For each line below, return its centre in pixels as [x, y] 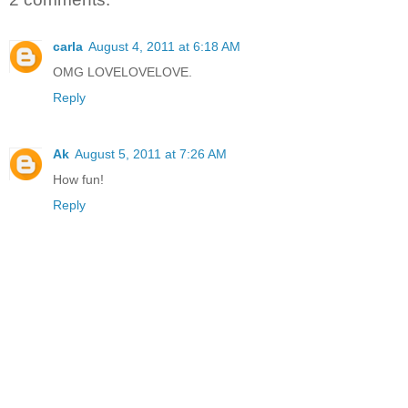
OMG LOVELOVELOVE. [122, 72]
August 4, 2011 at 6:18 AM [164, 47]
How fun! [78, 180]
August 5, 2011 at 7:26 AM [151, 154]
